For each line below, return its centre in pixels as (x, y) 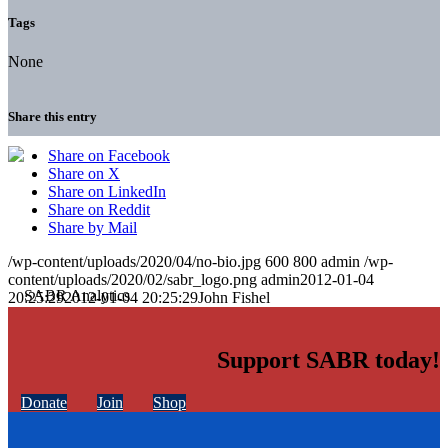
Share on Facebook (109, 156)
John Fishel (234, 298)
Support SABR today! (328, 360)
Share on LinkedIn (107, 192)
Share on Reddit (99, 210)
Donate (44, 403)
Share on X (84, 174)
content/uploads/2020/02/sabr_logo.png (132, 280)
